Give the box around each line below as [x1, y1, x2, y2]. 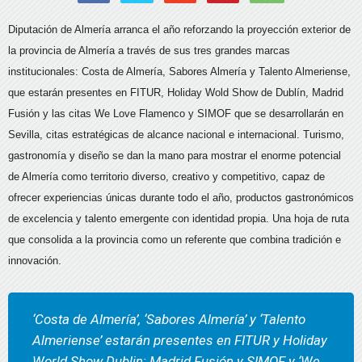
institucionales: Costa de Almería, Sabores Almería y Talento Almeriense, [8, 65, 351, 78]
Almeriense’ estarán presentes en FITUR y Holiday [32, 332, 327, 349]
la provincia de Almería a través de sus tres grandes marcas [8, 44, 290, 57]
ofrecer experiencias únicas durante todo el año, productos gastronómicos [8, 192, 354, 204]
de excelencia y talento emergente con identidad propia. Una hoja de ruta [8, 213, 349, 225]
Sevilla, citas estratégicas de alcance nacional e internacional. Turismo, [8, 128, 344, 141]
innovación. [8, 255, 61, 267]
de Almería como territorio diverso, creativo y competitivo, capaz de [8, 170, 325, 183]
